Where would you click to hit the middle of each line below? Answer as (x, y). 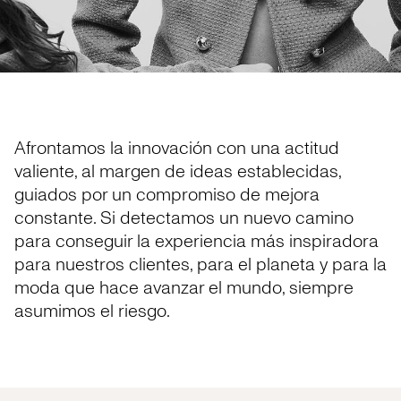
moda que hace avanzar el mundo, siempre (184, 288)
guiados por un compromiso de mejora (167, 195)
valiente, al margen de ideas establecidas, (178, 172)
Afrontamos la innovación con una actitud (177, 149)
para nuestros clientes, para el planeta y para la (200, 265)
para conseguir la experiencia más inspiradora (196, 242)
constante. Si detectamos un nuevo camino (184, 218)
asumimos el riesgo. (92, 311)
